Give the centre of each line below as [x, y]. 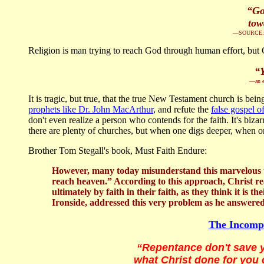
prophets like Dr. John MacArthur [91, 110]
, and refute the [182, 110]
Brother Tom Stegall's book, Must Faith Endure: [118, 151]
